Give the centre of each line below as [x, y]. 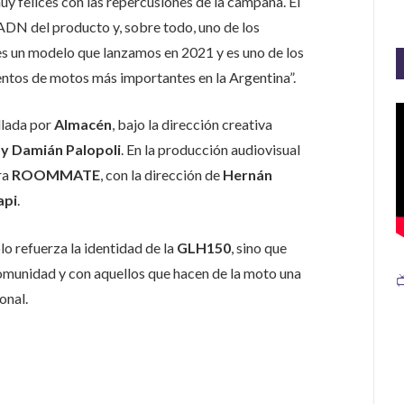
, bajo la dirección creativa [192, 124]
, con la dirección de [161, 175]
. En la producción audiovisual [210, 150]
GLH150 [203, 247]
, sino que [258, 247]
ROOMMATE [55, 175]
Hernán [247, 175]
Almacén [83, 124]
